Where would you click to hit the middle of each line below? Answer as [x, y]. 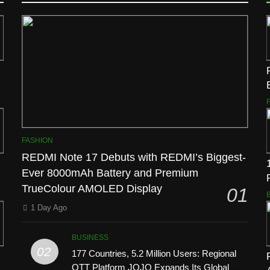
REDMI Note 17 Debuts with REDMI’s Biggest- [134, 157]
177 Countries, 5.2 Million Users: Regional [154, 253]
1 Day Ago [49, 207]
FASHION [38, 140]
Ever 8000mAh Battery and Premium [110, 173]
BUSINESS [90, 237]
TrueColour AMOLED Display [92, 188]
